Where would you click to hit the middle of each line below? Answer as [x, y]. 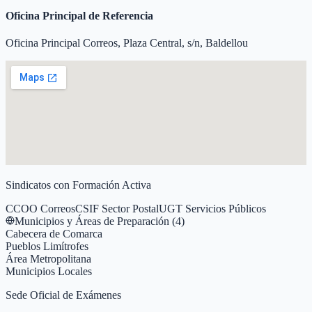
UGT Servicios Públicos [212, 209]
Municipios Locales [49, 272]
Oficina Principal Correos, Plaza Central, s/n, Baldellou [127, 43]
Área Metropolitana [48, 259]
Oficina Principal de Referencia [79, 15]
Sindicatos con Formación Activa [78, 185]
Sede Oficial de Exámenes [63, 295]
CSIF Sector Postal [117, 209]
